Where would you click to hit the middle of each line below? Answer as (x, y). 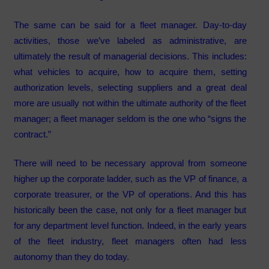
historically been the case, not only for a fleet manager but (130, 210)
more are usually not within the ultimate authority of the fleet (130, 103)
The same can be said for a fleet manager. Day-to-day (130, 25)
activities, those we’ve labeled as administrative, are (130, 40)
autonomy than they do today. (74, 257)
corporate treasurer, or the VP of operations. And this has (130, 195)
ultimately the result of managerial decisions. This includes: (130, 56)
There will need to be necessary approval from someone (130, 163)
